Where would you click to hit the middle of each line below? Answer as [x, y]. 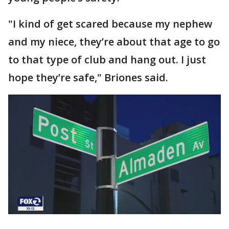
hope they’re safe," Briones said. [92, 77]
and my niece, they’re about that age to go [114, 42]
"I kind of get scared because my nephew [110, 24]
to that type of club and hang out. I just [107, 60]
